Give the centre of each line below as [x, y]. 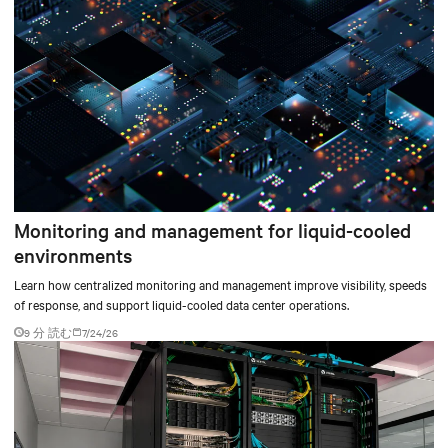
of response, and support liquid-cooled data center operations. [181, 303]
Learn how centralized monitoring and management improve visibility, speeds [220, 283]
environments [73, 254]
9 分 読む [48, 332]
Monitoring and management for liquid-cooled [212, 229]
